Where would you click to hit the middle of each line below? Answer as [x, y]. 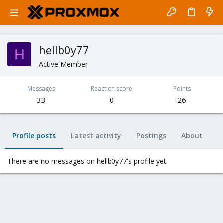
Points [182, 88]
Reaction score [111, 88]
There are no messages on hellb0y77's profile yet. [88, 161]
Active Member [63, 64]
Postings [151, 136]
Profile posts [34, 136]
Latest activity [96, 136]
